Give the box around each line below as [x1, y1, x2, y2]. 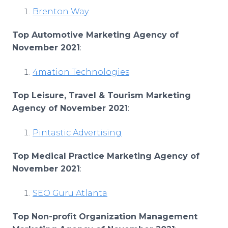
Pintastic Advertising [33, 128, 122, 137]
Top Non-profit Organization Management [12, 212, 197, 221]
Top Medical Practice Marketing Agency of [12, 151, 199, 161]
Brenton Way [33, 7, 89, 16]
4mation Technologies [33, 67, 129, 77]
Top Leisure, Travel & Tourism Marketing [12, 91, 191, 100]
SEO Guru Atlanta [33, 188, 107, 198]
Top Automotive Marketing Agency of [12, 30, 179, 40]
